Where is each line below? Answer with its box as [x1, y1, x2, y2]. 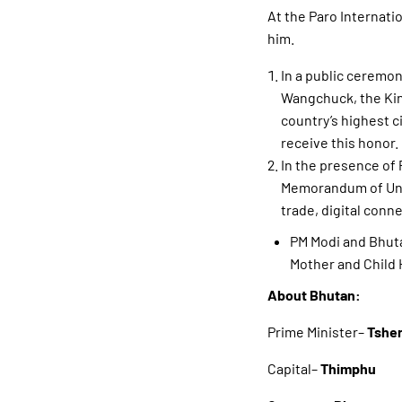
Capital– [267, 360, 320, 378]
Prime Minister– [267, 323, 367, 341]
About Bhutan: [267, 286, 361, 304]
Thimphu [319, 360, 376, 378]
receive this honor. [280, 134, 398, 152]
